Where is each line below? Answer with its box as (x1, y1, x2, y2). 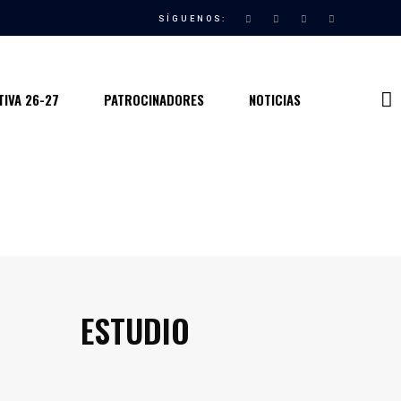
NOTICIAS (248, 89, 301, 109)
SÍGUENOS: (158, 13, 226, 26)
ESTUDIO (80, 305, 190, 354)
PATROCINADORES (103, 89, 204, 109)
